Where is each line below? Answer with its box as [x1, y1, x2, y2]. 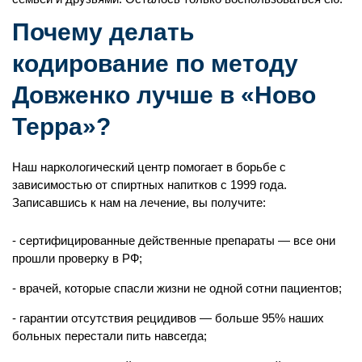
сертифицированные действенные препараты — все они [19, 233, 335, 247]
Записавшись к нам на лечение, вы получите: [12, 195, 266, 209]
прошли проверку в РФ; [12, 250, 142, 265]
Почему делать [12, 18, 194, 45]
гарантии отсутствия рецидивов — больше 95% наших [19, 310, 324, 325]
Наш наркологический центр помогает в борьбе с [12, 159, 286, 174]
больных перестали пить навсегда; [12, 328, 207, 343]
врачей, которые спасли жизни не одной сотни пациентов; [19, 280, 342, 295]
